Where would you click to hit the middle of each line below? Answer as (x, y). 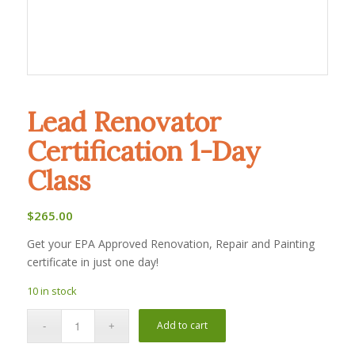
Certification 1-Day (143, 151)
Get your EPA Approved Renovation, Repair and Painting (170, 243)
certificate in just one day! (92, 261)
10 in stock (52, 290)
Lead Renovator (124, 121)
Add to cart (183, 325)
